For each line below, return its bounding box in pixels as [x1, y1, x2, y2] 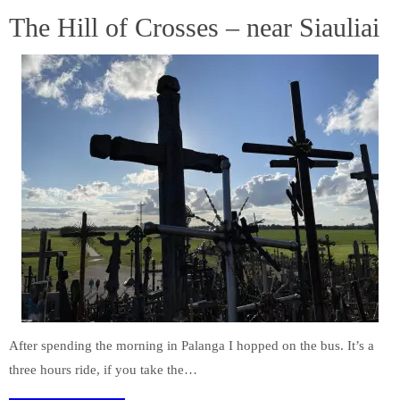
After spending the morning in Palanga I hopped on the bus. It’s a [9, 337, 374, 354]
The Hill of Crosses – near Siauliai [9, 12, 379, 43]
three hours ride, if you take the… [9, 362, 197, 378]
